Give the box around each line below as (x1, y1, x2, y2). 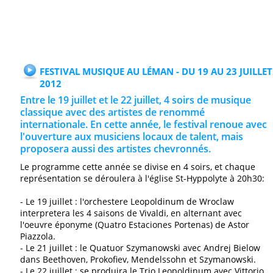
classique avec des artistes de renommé (20, 105, 205, 119)
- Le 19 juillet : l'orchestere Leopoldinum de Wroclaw (20, 196, 234, 207)
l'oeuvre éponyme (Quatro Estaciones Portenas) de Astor (20, 219, 249, 230)
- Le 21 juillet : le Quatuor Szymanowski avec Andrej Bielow (20, 242, 260, 253)
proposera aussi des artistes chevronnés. (20, 142, 211, 155)
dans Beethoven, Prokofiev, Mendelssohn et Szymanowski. (20, 253, 256, 265)
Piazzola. (20, 230, 55, 242)
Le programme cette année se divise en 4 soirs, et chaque (20, 161, 255, 172)
